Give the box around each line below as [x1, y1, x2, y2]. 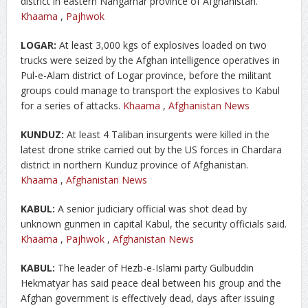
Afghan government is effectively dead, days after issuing [20, 291, 274, 305]
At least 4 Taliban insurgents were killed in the [63, 127, 269, 141]
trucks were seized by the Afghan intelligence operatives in [20, 53, 280, 67]
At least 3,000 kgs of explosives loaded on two [56, 38, 267, 52]
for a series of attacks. [20, 98, 123, 112]
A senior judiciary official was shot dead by [54, 201, 247, 215]
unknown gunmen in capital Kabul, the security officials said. [20, 217, 287, 230]
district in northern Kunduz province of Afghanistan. [20, 157, 248, 171]
